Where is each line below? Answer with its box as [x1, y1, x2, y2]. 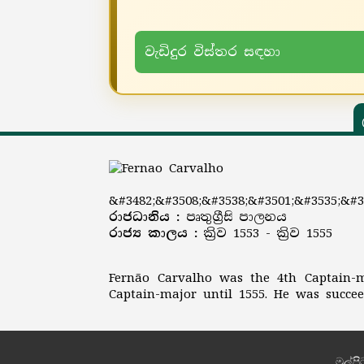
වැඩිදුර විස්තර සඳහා [145, 43, 281, 60]
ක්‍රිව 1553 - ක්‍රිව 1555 [204, 225, 333, 241]
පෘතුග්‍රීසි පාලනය [186, 209, 288, 225]
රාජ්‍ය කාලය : [109, 225, 205, 241]
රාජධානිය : [109, 209, 187, 225]
